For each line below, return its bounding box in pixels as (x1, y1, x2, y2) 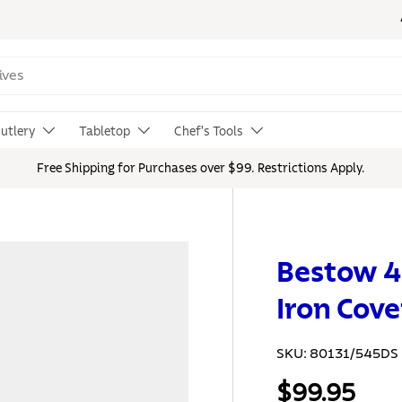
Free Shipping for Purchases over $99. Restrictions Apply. (37, 162, 365, 176)
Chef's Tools (174, 126, 243, 138)
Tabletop (79, 126, 130, 138)
